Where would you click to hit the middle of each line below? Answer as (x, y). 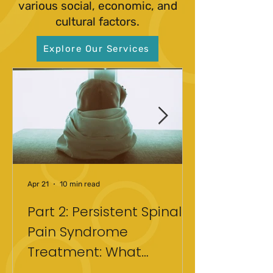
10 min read (80, 184)
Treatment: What (84, 252)
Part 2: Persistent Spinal (105, 212)
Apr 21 (38, 184)
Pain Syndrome (78, 232)
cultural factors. (97, 22)
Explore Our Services (96, 49)
